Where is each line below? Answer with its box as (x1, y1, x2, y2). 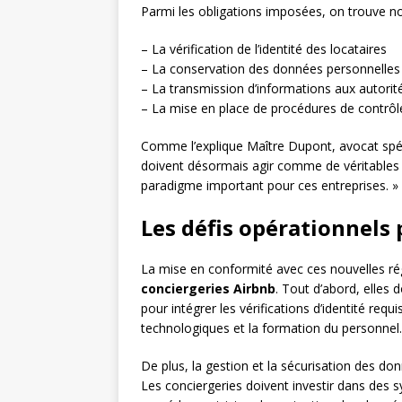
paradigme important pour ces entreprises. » (141, 177, 398, 195)
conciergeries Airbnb (141, 280, 275, 298)
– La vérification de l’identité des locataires (141, 40, 387, 58)
